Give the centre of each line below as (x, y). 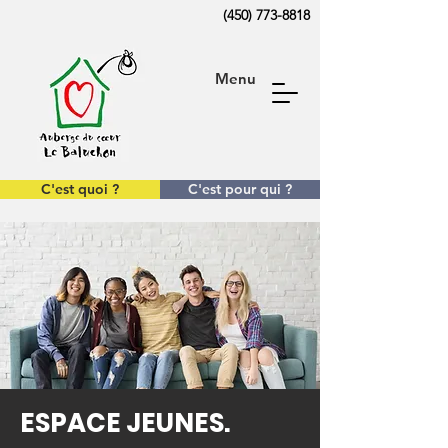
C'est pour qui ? (240, 189)
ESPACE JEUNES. (125, 423)
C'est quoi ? (80, 189)
